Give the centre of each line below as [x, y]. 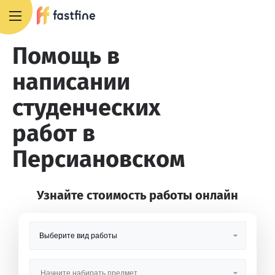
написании [71, 82]
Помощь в [66, 56]
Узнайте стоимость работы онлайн [137, 195]
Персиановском [99, 159]
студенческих [86, 107]
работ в [54, 133]
